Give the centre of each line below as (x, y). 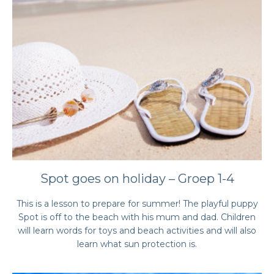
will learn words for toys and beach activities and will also (137, 231)
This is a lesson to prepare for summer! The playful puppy (137, 204)
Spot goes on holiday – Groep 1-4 (137, 179)
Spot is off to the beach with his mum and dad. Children (137, 217)
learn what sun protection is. (137, 244)
